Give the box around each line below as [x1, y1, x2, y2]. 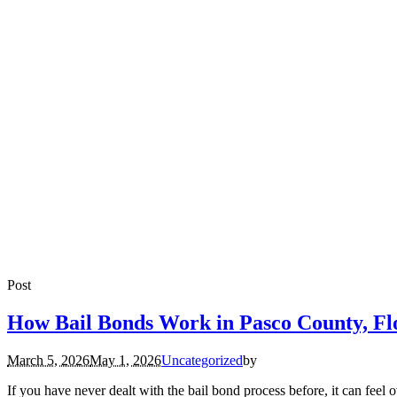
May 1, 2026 [90, 352, 161, 368]
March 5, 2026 [7, 352, 90, 368]
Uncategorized [161, 352, 243, 368]
